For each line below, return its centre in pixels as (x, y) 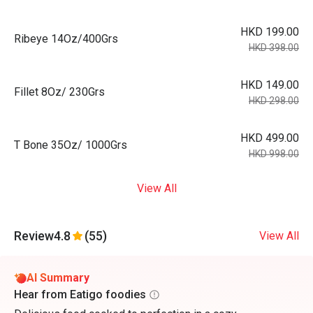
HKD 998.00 (274, 154)
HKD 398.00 (274, 48)
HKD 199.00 (270, 32)
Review (34, 236)
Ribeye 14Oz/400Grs (66, 39)
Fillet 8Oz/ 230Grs (59, 92)
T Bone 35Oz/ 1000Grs (71, 145)
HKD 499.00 (270, 138)
